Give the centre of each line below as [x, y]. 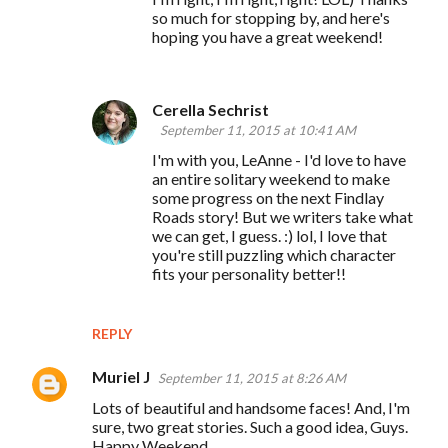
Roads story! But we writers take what [282, 216]
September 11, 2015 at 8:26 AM [252, 377]
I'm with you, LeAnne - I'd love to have [279, 159]
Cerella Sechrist [210, 109]
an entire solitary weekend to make [271, 178]
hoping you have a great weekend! [267, 36]
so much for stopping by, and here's [271, 17]
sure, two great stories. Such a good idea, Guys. [250, 426]
